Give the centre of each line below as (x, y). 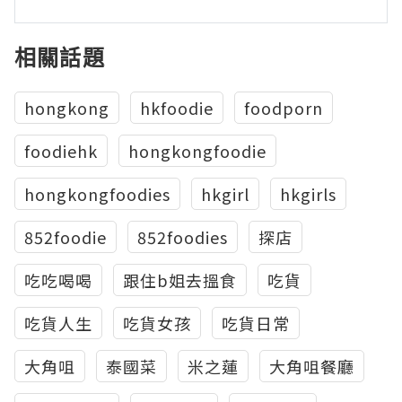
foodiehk (61, 151)
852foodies (183, 237)
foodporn (284, 108)
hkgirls (308, 194)
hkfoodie (177, 108)
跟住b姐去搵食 (180, 280)
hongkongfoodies (97, 194)
